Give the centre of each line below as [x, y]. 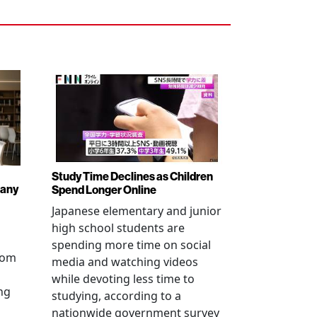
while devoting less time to [123, 279]
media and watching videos [125, 262]
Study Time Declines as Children [132, 176]
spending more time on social [131, 245]
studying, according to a [116, 296]
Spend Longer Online [104, 190]
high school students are [118, 228]
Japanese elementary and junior [137, 211]
